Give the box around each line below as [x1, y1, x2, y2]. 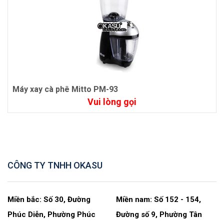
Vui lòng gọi [87, 96, 136, 107]
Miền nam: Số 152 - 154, [116, 195, 201, 204]
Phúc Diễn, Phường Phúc [7, 210, 95, 219]
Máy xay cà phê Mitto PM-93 [12, 84, 118, 94]
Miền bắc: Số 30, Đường [7, 195, 90, 204]
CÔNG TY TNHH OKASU [7, 160, 102, 170]
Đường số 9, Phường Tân [116, 210, 202, 219]
